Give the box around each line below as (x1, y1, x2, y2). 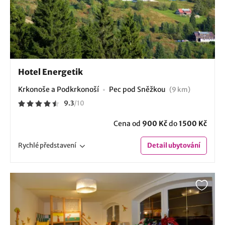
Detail (147, 141, 167, 150)
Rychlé (18, 141, 40, 150)
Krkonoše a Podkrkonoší (18, 84, 99, 94)
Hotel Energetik (18, 66, 83, 77)
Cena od (114, 119, 142, 128)
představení (40, 141, 76, 150)
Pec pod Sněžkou (109, 84, 167, 94)
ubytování (167, 141, 200, 150)
